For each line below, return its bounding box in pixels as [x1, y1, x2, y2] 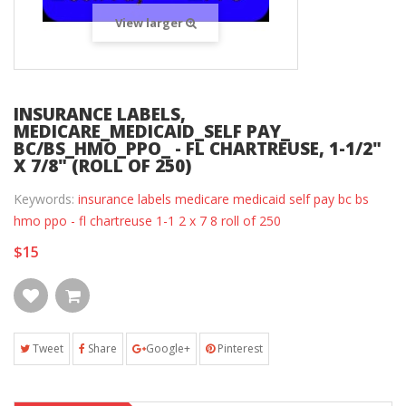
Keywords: [14, 190, 78, 208]
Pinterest [215, 341, 263, 357]
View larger [114, 14, 186, 32]
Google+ [146, 341, 190, 357]
